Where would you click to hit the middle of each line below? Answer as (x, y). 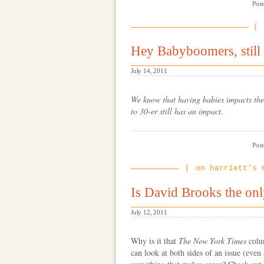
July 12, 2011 (149, 212)
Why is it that (155, 241)
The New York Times (212, 241)
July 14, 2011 (149, 70)
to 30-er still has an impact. (177, 111)
